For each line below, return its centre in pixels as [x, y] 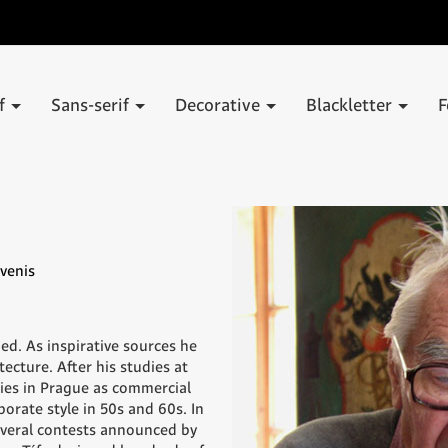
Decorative [219, 105]
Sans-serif [92, 105]
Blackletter [351, 105]
